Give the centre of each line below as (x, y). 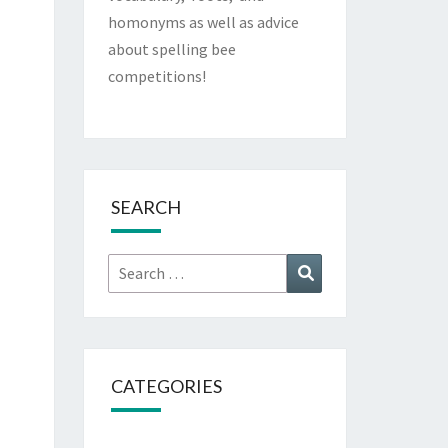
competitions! (156, 76)
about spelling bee (171, 49)
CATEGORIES (166, 386)
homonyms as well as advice (203, 22)
